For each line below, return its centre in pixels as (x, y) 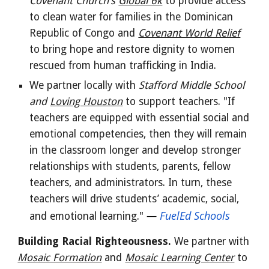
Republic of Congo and (84, 33)
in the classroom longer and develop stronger (135, 150)
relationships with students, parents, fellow (130, 166)
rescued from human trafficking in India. (125, 65)
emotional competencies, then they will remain (138, 134)
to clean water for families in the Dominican (131, 17)
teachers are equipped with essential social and (140, 118)
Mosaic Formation (60, 258)
